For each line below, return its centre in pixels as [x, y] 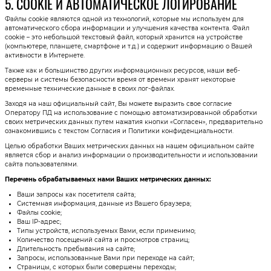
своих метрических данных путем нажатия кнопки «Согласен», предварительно [133, 122]
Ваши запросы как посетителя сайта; [76, 194]
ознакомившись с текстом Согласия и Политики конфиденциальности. [119, 131]
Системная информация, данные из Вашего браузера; [104, 203]
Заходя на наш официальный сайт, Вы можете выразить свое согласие [118, 103]
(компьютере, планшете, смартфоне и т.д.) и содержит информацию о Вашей [128, 46]
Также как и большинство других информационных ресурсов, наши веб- [122, 70]
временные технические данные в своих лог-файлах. [90, 88]
